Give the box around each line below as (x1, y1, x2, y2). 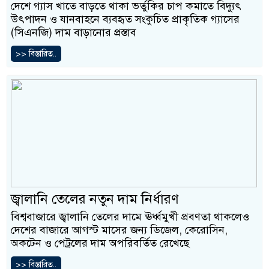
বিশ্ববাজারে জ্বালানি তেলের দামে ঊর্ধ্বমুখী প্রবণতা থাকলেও (11, 210, 249, 224)
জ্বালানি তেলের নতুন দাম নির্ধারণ (11, 190, 179, 208)
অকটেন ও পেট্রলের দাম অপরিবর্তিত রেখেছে (11, 237, 189, 250)
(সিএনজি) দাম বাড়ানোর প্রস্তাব (11, 26, 136, 40)
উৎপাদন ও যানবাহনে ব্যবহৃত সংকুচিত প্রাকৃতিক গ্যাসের (11, 13, 240, 26)
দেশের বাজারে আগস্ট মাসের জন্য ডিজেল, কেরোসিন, (11, 223, 228, 237)
